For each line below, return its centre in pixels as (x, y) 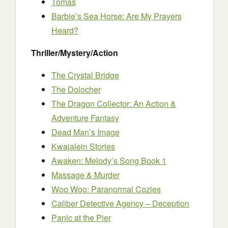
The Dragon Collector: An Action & (114, 104)
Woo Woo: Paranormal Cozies (106, 189)
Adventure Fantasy (85, 118)
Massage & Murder (85, 175)
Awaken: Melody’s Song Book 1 (109, 161)
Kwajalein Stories (83, 146)
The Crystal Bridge (85, 75)
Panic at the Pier (81, 218)
